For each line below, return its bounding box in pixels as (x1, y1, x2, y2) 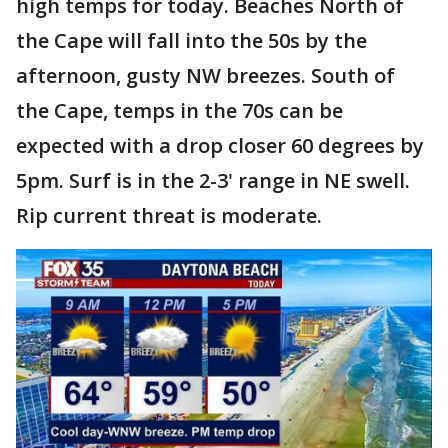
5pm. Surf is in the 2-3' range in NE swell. (16, 166, 410, 194)
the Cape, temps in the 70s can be (16, 96, 343, 124)
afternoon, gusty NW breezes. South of (16, 61, 395, 89)
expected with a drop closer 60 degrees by (16, 131, 424, 159)
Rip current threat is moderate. (16, 201, 322, 229)
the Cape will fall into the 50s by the (16, 26, 367, 54)
